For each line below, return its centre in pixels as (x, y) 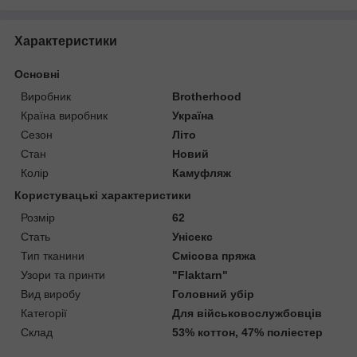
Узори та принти (63, 275)
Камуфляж (202, 173)
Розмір (38, 217)
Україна (193, 115)
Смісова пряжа (214, 255)
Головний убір (214, 294)
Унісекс (193, 236)
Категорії (44, 313)
